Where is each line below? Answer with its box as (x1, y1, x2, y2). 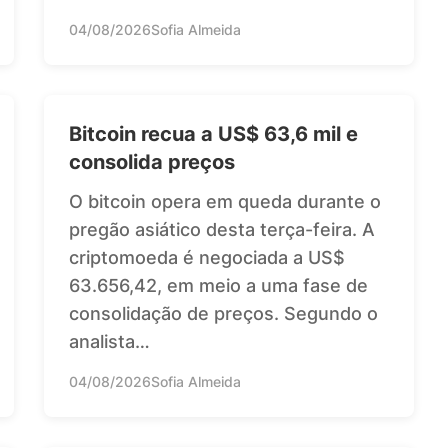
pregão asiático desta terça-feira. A (69, 218, 375, 240)
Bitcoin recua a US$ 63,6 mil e (69, 121, 358, 146)
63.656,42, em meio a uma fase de (69, 274, 368, 296)
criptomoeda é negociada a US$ (69, 246, 345, 268)
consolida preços (69, 149, 235, 174)
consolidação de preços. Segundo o (69, 302, 378, 324)
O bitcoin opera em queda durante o (69, 190, 381, 212)
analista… (69, 330, 150, 352)
